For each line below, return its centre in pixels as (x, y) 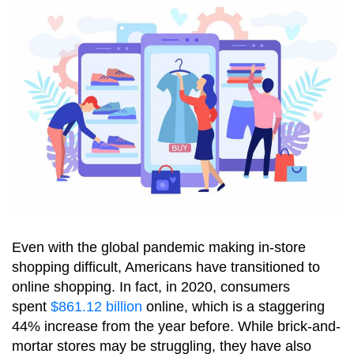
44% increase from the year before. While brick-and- (176, 326)
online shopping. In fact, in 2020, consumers (151, 286)
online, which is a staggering (233, 306)
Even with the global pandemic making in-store (159, 247)
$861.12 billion (96, 306)
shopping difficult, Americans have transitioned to (166, 267)
